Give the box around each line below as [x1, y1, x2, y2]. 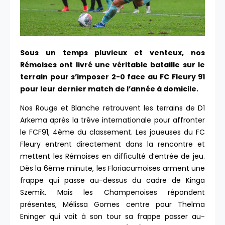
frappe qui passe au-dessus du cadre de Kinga [20, 175, 205, 186]
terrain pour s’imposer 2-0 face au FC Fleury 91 [20, 72, 205, 82]
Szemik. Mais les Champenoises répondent [20, 187, 205, 198]
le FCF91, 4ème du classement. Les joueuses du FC [20, 127, 205, 138]
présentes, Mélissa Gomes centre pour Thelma [20, 199, 205, 210]
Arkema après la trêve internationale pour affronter [20, 115, 205, 126]
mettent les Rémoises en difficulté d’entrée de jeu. [20, 151, 205, 162]
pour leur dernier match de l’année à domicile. [20, 84, 198, 94]
